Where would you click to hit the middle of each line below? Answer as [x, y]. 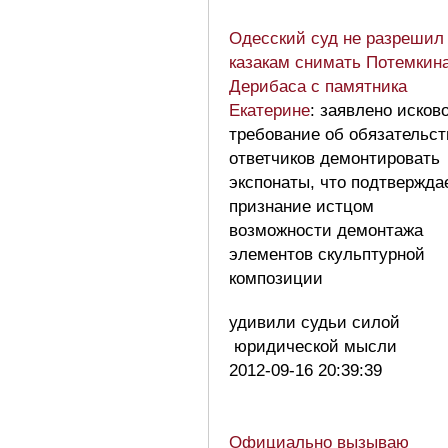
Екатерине [269, 110]
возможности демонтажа [326, 230]
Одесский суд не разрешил [336, 38]
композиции [276, 278]
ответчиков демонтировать [334, 158]
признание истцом [301, 206]
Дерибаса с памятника [318, 86]
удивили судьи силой [314, 322]
